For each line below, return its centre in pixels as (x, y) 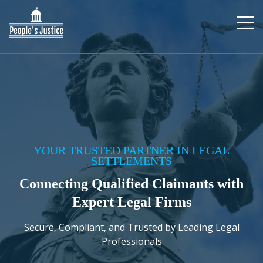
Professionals (131, 241)
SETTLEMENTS (131, 161)
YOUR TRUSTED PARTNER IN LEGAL (131, 150)
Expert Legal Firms (131, 202)
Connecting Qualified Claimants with (131, 184)
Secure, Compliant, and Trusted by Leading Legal (131, 227)
